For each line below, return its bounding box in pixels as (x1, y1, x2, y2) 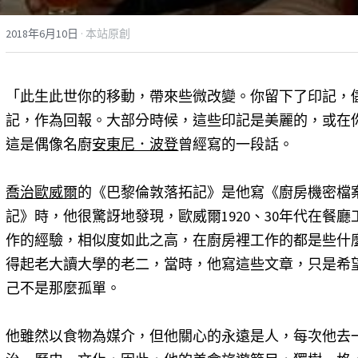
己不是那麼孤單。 (6, 278, 121, 297)
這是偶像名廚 (6, 134, 93, 153)
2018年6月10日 (6, 26, 79, 41)
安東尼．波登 (92, 134, 179, 153)
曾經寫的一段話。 (178, 134, 294, 153)
